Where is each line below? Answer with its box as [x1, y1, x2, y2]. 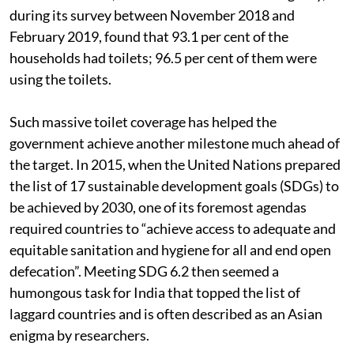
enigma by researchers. [9, 326, 149, 344]
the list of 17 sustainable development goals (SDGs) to [9, 176, 339, 194]
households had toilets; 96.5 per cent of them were [9, 48, 317, 66]
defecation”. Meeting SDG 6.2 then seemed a [9, 262, 279, 280]
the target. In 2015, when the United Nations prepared [9, 155, 341, 173]
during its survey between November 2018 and [9, 6, 295, 24]
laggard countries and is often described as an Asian [9, 304, 322, 322]
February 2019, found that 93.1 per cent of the [9, 27, 288, 45]
